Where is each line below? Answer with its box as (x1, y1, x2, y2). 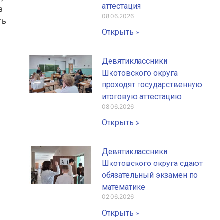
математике (102, 182, 146, 192)
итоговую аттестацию (102, 92, 182, 102)
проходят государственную (102, 80, 203, 90)
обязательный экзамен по (102, 170, 198, 180)
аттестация (102, 1, 141, 11)
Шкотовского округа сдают (102, 159, 203, 168)
